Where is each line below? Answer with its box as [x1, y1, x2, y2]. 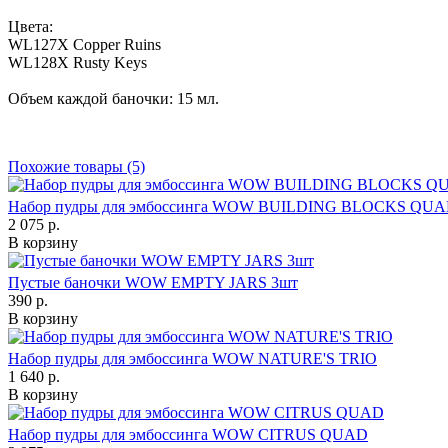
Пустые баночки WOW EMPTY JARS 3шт [8, 274, 298, 292]
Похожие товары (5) [8, 158, 145, 176]
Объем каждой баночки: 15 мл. [8, 90, 219, 108]
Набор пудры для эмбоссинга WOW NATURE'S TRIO [8, 350, 377, 368]
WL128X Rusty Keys [8, 54, 147, 72]
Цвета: [8, 18, 53, 36]
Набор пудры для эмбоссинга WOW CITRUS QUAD [8, 426, 368, 444]
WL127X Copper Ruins [8, 36, 161, 54]
